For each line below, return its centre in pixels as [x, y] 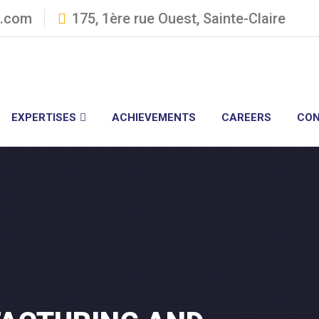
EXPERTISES [44, 117]
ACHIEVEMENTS [154, 117]
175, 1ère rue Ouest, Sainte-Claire [179, 18]
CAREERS [246, 117]
